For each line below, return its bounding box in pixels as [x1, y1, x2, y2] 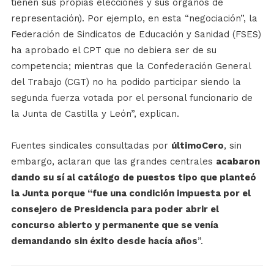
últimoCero [171, 140, 224, 151]
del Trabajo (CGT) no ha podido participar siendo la [10, 76, 241, 87]
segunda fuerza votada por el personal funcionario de [10, 92, 253, 103]
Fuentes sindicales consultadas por [10, 140, 171, 151]
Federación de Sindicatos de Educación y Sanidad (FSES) [10, 29, 261, 40]
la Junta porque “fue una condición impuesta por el [10, 188, 251, 199]
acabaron [215, 156, 260, 167]
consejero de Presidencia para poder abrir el [10, 204, 219, 215]
